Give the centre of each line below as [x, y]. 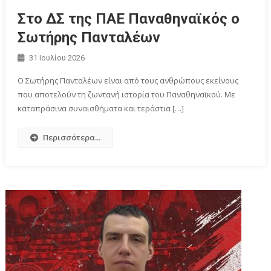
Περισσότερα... [72, 137]
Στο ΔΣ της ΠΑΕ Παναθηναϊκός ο [129, 18]
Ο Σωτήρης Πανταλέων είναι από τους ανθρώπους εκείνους [128, 80]
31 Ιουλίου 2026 [57, 57]
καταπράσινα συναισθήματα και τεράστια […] [101, 108]
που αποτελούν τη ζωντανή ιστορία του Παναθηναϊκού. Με [127, 94]
